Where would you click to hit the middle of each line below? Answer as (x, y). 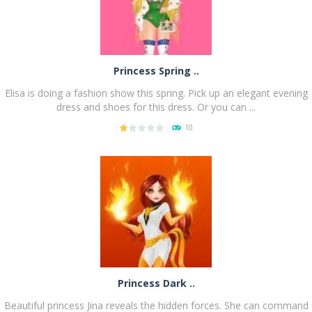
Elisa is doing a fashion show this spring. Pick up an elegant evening (156, 93)
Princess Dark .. (156, 283)
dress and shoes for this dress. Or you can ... (156, 107)
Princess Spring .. (156, 70)
